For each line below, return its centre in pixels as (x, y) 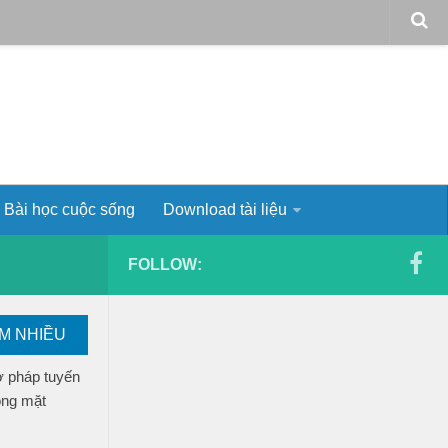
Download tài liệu (225, 209)
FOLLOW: (165, 264)
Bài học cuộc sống (69, 209)
